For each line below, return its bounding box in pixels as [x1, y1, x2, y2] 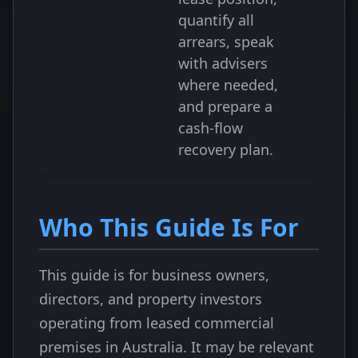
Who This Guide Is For [39, 211, 299, 244]
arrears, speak [178, 32, 274, 51]
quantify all [178, 10, 254, 30]
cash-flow [178, 118, 243, 137]
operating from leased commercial [39, 313, 274, 332]
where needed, [178, 75, 278, 94]
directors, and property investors [39, 289, 262, 308]
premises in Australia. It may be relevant [39, 337, 314, 356]
